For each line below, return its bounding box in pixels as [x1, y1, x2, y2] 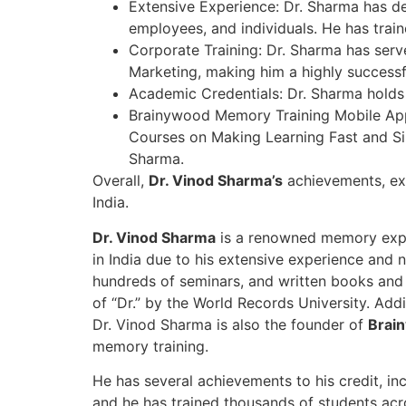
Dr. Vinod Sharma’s [149, 171, 283, 190]
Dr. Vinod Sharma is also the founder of [92, 314, 368, 333]
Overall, [92, 171, 149, 190]
